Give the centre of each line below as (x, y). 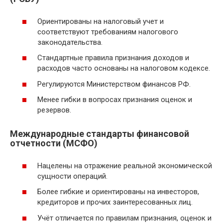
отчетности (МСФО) (54, 143)
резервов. (54, 110)
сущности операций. (72, 176)
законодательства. (70, 42)
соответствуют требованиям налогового (108, 32)
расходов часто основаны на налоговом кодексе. (124, 68)
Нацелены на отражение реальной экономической (125, 166)
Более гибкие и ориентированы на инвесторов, (118, 192)
